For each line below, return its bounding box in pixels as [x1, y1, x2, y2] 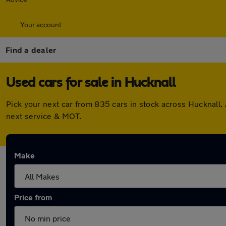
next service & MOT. [6, 111, 82, 121]
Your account [20, 20, 62, 29]
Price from [14, 192, 52, 202]
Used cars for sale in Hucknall [6, 76, 176, 90]
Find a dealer [6, 45, 56, 54]
